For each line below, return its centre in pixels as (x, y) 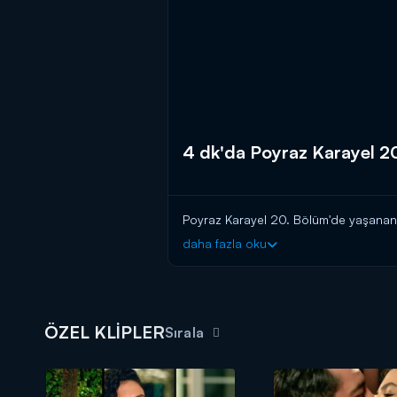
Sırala (184, 333)
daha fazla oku (225, 244)
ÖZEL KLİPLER (105, 332)
